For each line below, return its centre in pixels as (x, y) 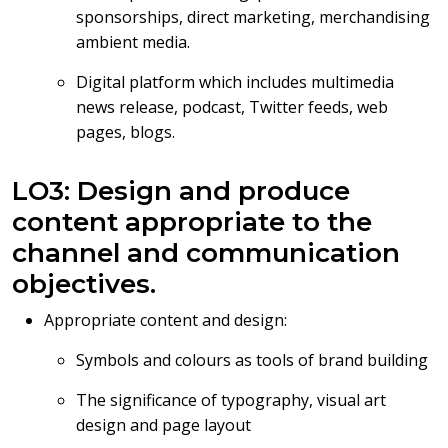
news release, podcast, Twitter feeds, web (232, 107)
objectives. (84, 284)
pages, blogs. (125, 132)
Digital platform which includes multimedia (235, 82)
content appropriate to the (192, 222)
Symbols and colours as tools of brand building (252, 360)
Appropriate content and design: (165, 320)
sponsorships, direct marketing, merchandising (253, 17)
